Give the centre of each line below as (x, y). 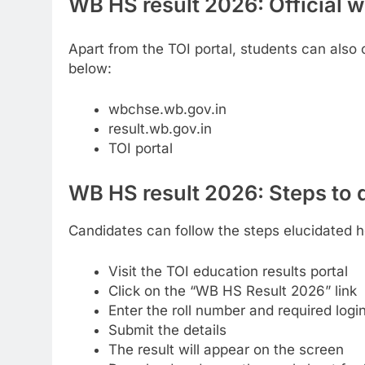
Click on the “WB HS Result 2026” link (232, 290)
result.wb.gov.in (160, 128)
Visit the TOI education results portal (228, 271)
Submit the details (167, 330)
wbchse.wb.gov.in (167, 109)
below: (90, 68)
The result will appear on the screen (226, 349)
